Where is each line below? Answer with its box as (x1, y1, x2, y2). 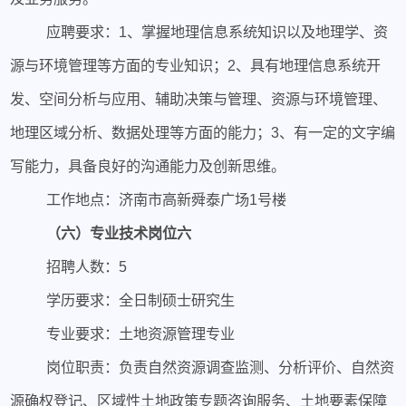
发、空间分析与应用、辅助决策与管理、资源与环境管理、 (10, 90, 388, 107)
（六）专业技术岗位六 (45, 224, 191, 241)
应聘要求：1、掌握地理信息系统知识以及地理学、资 (45, 23, 388, 40)
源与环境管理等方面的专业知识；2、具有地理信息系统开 (10, 56, 382, 73)
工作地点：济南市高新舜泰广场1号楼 (45, 190, 286, 208)
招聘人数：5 (45, 257, 127, 275)
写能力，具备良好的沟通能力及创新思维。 (10, 157, 286, 174)
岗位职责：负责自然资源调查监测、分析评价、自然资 (45, 358, 394, 375)
